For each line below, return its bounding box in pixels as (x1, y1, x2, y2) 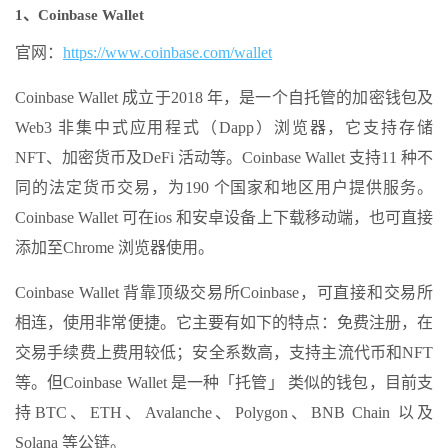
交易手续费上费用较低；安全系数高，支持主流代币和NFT (15, 344, 433, 361)
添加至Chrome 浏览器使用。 (15, 239, 214, 256)
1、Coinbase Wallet (15, 7, 144, 23)
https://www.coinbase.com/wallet (63, 44, 272, 61)
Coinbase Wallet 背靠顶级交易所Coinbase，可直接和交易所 (15, 284, 433, 301)
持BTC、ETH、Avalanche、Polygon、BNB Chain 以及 (15, 404, 433, 421)
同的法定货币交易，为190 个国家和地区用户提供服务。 (15, 179, 433, 196)
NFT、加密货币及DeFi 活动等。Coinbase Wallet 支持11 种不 (15, 149, 433, 166)
